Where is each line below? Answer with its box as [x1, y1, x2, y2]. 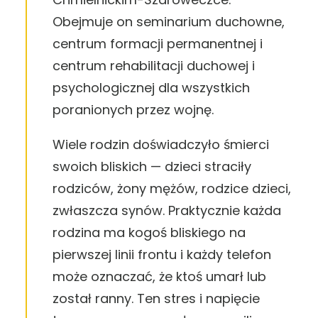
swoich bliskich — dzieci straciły [53, 158, 251, 175]
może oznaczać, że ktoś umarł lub [53, 268, 266, 285]
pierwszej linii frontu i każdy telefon [53, 246, 271, 263]
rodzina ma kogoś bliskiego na [53, 224, 246, 241]
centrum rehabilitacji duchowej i [53, 57, 255, 75]
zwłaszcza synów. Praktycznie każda [53, 202, 281, 219]
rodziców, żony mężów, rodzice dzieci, [53, 180, 291, 197]
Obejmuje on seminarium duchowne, [53, 13, 285, 31]
